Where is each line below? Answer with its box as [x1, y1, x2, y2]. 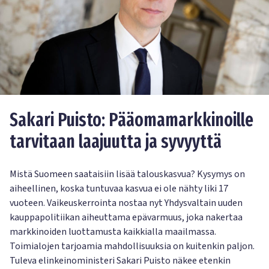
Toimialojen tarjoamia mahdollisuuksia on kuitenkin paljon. [10, 240, 255, 253]
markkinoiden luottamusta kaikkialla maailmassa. [10, 225, 216, 239]
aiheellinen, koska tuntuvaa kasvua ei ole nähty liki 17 [10, 182, 228, 196]
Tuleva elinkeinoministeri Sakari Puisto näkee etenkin [10, 254, 231, 268]
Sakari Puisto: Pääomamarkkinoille [10, 109, 253, 131]
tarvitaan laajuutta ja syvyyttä [10, 131, 222, 153]
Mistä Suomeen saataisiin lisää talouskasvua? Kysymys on [10, 168, 245, 181]
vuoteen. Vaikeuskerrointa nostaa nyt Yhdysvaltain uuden [10, 196, 243, 210]
